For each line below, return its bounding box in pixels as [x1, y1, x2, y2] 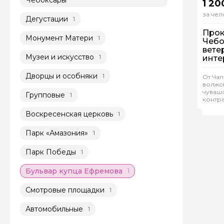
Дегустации [25, 14, 68, 23]
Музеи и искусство [25, 52, 94, 61]
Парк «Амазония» [25, 128, 88, 137]
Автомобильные [25, 204, 83, 213]
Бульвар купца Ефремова [25, 166, 122, 175]
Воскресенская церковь [25, 109, 113, 118]
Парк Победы [25, 147, 76, 156]
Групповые [25, 90, 65, 99]
